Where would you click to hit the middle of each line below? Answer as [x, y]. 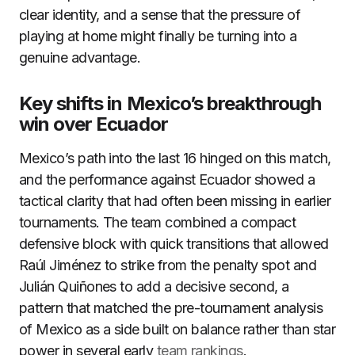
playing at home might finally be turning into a [158, 36]
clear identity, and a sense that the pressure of [160, 15]
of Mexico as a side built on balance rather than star [177, 329]
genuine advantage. [80, 57]
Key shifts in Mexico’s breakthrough [170, 103]
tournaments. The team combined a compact [158, 222]
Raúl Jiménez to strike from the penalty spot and [168, 265]
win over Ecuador [94, 124]
